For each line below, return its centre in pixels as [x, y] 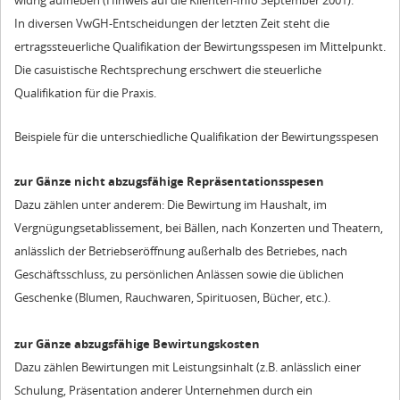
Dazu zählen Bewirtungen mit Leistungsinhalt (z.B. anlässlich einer [187, 367]
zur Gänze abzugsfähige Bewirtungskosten [137, 343]
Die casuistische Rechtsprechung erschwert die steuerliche [168, 70]
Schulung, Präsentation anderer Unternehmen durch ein [163, 390]
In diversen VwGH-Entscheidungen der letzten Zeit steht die [172, 24]
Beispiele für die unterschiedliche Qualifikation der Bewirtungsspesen [196, 137]
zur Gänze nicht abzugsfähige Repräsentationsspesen [169, 181]
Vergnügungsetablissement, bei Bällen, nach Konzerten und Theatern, [199, 227]
